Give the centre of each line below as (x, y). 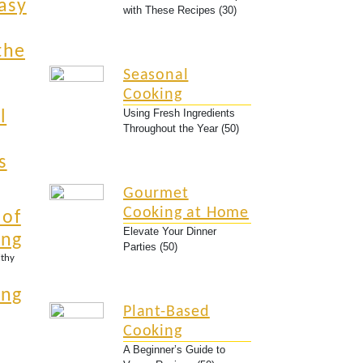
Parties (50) (150, 247)
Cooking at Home (186, 213)
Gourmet (156, 194)
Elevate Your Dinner (170, 231)
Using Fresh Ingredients (179, 113)
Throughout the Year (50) (181, 128)
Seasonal (156, 75)
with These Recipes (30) (180, 10)
